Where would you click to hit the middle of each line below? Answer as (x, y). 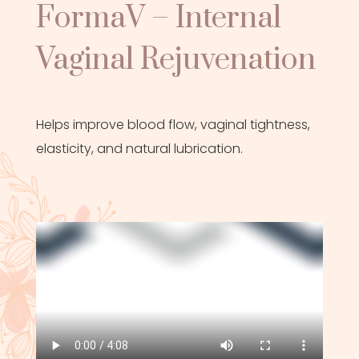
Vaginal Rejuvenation (175, 61)
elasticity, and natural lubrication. (139, 149)
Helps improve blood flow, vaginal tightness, (173, 125)
